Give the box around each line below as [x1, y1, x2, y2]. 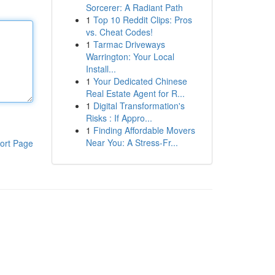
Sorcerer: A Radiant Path [85, 1, 183, 14]
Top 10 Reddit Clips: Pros [93, 14, 192, 26]
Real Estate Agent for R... [85, 87, 185, 99]
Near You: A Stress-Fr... [85, 136, 178, 149]
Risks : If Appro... [85, 112, 152, 124]
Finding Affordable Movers [93, 124, 195, 136]
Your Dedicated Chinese [93, 75, 187, 87]
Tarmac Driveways [93, 38, 165, 50]
